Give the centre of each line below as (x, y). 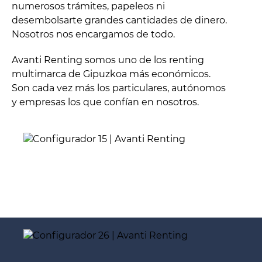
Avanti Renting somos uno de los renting (108, 60)
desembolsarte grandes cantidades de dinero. (119, 20)
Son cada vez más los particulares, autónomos (119, 88)
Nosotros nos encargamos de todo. (93, 35)
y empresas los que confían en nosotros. (105, 102)
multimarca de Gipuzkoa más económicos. (111, 74)
